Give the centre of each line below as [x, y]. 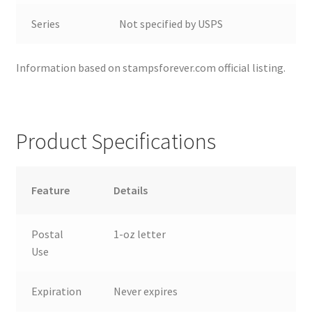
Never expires [146, 291]
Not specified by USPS [171, 23]
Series [46, 23]
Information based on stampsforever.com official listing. [150, 68]
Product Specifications [116, 141]
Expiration [57, 291]
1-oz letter [140, 234]
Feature [51, 190]
